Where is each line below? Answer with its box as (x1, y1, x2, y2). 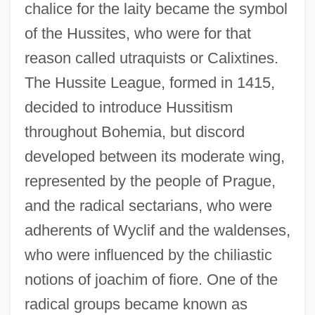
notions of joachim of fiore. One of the (24, 270, 278, 288)
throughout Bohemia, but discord (24, 122, 245, 141)
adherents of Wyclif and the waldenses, (24, 221, 290, 239)
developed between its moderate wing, (24, 147, 285, 165)
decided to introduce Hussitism (24, 98, 233, 116)
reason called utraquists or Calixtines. (24, 49, 278, 67)
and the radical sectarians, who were (24, 196, 272, 214)
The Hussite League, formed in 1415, (24, 73, 275, 91)
